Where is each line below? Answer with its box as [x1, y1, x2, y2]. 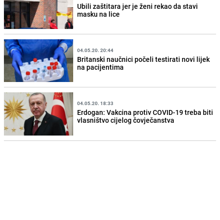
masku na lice [77, 9, 120, 19]
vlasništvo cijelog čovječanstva [77, 115, 175, 125]
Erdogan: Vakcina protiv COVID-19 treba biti [77, 108, 214, 117]
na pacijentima [77, 62, 124, 72]
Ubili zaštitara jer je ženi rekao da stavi [77, 1, 198, 11]
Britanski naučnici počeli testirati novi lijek [77, 54, 210, 64]
